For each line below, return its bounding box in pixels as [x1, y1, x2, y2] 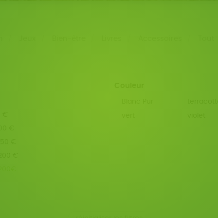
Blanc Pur [121, 98, 153, 105]
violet [187, 112, 205, 120]
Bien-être [52, 35, 86, 42]
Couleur [114, 82, 145, 90]
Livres [102, 35, 122, 42]
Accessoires [138, 35, 182, 42]
